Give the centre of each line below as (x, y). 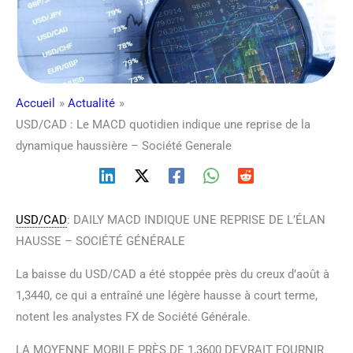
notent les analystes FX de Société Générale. (133, 316)
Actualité (91, 103)
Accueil (35, 103)
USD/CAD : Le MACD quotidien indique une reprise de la (163, 124)
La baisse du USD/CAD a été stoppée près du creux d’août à (173, 274)
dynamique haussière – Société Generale (124, 145)
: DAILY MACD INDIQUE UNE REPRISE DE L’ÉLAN (196, 219)
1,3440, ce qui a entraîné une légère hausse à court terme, (167, 295)
